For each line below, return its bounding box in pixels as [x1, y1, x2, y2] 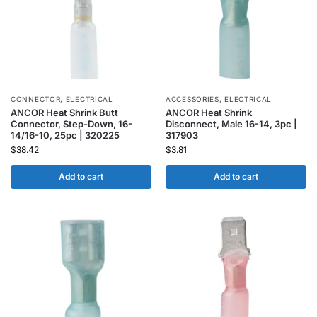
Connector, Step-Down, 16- [11, 118, 132, 129]
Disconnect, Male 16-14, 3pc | [166, 118, 297, 129]
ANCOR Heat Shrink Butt [11, 107, 118, 118]
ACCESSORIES [166, 95, 219, 103]
